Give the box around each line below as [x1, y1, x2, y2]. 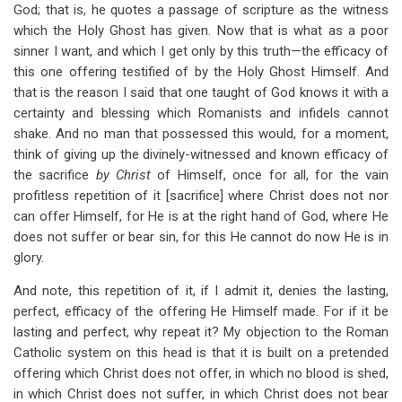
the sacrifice [13, 167, 96, 183]
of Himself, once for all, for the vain [157, 167, 389, 183]
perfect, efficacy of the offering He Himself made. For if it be [13, 303, 389, 319]
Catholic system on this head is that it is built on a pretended [13, 345, 389, 361]
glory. [13, 249, 44, 266]
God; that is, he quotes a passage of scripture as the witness [13, 2, 389, 18]
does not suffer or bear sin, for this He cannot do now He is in [13, 229, 389, 245]
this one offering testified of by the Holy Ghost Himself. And [13, 64, 389, 80]
